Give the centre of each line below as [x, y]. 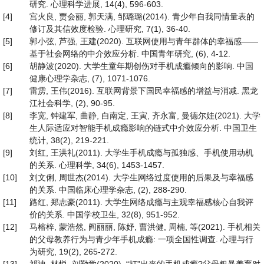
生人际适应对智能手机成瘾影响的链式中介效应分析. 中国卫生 [143, 128]
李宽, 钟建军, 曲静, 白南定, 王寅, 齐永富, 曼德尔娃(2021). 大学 [145, 115]
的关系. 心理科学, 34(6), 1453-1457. [97, 165]
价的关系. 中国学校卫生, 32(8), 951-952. [105, 214]
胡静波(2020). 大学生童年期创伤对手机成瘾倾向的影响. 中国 [141, 66]
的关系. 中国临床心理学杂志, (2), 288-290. [108, 190]
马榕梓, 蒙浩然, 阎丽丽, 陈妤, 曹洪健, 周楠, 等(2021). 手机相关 [145, 227]
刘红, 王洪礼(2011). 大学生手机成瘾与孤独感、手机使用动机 [141, 153]
